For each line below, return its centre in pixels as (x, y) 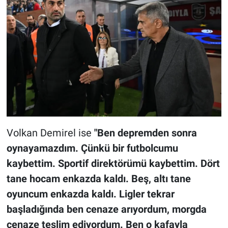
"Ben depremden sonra (144, 133)
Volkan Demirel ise (49, 133)
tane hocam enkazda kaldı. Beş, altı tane (98, 179)
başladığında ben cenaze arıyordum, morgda (106, 209)
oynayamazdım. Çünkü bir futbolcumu (92, 148)
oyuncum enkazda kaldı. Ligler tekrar (90, 194)
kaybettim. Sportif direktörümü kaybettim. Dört (113, 164)
